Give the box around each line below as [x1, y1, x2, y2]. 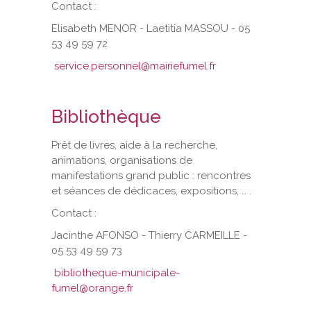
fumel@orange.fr [51, 281, 133, 294]
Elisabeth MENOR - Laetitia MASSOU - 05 [51, 22, 250, 35]
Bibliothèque [51, 106, 161, 127]
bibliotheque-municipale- [54, 266, 180, 279]
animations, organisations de [51, 153, 192, 167]
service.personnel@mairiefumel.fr [54, 59, 216, 72]
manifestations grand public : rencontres [51, 169, 251, 182]
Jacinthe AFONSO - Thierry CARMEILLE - [51, 228, 247, 242]
